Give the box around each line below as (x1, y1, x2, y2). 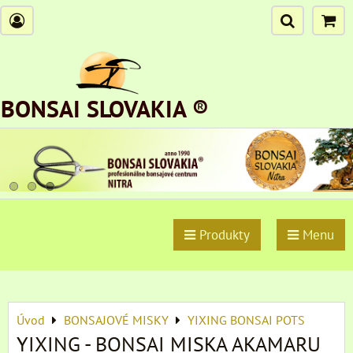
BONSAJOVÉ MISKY (64, 311, 169, 328)
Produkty (195, 225, 250, 243)
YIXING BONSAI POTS (188, 311, 305, 328)
